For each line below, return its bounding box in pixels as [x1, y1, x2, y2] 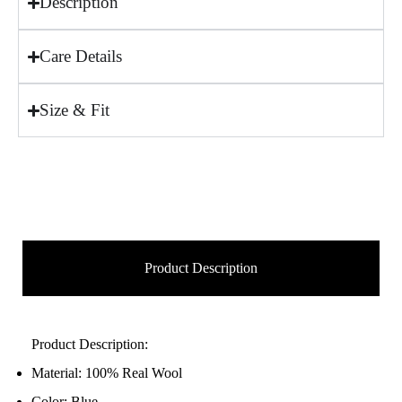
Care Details [39, 47, 123, 66]
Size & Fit [39, 100, 110, 120]
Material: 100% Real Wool [31, 365, 182, 381]
